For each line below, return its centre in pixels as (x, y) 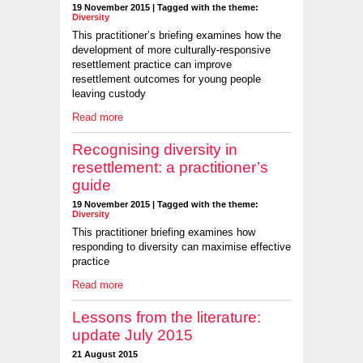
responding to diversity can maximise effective (181, 247)
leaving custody (109, 94)
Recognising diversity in (155, 149)
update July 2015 (132, 335)
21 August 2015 (105, 354)
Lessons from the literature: (167, 317)
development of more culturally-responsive (171, 50)
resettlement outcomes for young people (167, 79)
